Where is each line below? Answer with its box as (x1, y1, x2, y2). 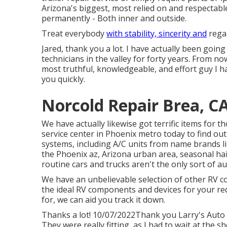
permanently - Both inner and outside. (42, 13, 186, 24)
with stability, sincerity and (106, 28, 207, 39)
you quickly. (42, 73, 85, 85)
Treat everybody (42, 28, 106, 39)
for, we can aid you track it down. (42, 194, 165, 205)
